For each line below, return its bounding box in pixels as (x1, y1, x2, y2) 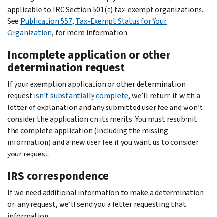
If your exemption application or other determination (7, 78, 186, 89)
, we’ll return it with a (128, 90, 200, 101)
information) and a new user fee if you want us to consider (7, 137, 199, 147)
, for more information (52, 27, 127, 38)
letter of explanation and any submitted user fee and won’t (7, 102, 203, 112)
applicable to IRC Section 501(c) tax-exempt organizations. (7, 4, 203, 15)
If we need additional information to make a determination (7, 187, 204, 198)
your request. (7, 148, 50, 159)
